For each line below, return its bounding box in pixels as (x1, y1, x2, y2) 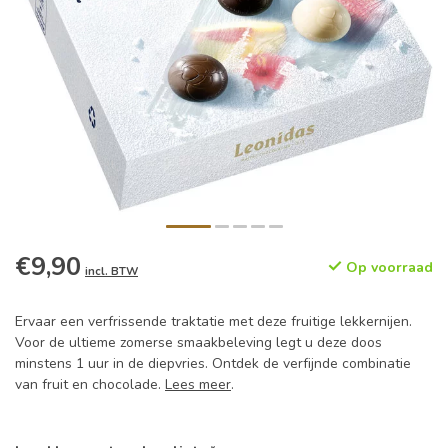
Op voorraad (342, 258, 433, 277)
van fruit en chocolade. (15, 375, 165, 394)
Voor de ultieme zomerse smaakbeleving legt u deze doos (15, 333, 382, 352)
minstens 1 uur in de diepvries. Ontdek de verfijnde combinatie (15, 354, 411, 373)
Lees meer (165, 375, 231, 394)
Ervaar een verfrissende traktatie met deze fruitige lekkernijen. (15, 312, 412, 331)
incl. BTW (85, 264, 138, 279)
